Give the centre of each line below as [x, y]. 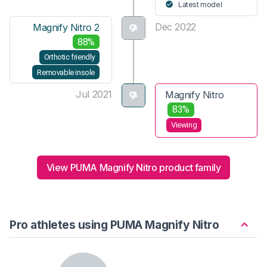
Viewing [184, 125]
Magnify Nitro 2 [66, 27]
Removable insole [66, 72]
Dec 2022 [176, 27]
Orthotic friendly [69, 57]
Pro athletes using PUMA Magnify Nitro [114, 224]
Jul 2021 [94, 94]
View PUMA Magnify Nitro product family [133, 167]
